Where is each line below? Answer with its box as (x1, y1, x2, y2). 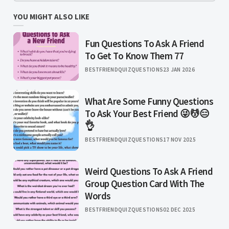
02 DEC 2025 (163, 206, 195, 214)
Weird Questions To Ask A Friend (85, 165, 213, 178)
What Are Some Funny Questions (85, 95, 214, 108)
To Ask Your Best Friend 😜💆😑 (85, 107, 210, 120)
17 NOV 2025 (163, 136, 196, 144)
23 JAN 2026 (163, 66, 195, 74)
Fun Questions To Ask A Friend (85, 37, 204, 50)
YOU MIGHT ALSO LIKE (13, 12, 90, 22)
